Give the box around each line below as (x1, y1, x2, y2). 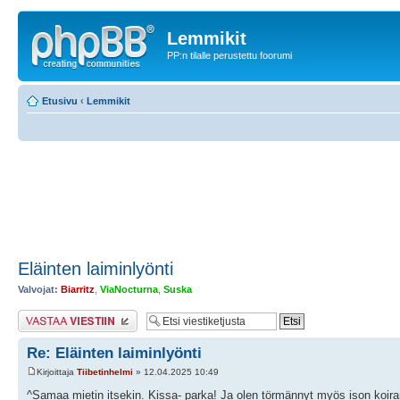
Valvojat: (18, 283, 58, 295)
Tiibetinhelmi (77, 367, 133, 378)
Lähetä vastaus (18, 310, 85, 321)
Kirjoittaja (37, 367, 77, 378)
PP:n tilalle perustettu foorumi (167, 50, 292, 61)
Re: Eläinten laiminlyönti (27, 345, 202, 362)
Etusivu (42, 95, 78, 106)
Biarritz (61, 283, 95, 295)
